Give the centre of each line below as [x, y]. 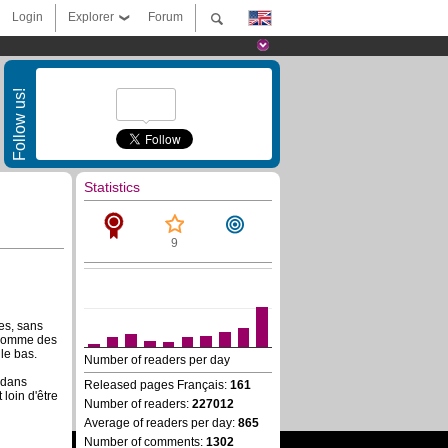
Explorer [91, 17]
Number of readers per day [157, 360]
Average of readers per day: [161, 423]
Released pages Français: [157, 385]
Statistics [112, 187]
